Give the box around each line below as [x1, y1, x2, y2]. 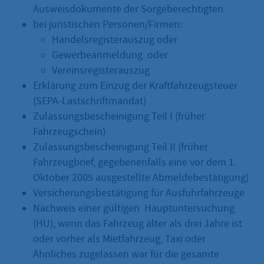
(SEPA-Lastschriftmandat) [33, 94, 146, 108]
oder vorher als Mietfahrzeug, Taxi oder [33, 232, 206, 246]
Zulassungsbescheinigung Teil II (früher [33, 140, 208, 154]
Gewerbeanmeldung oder [52, 48, 168, 62]
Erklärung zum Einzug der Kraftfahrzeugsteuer [33, 78, 237, 93]
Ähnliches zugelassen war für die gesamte [33, 247, 219, 261]
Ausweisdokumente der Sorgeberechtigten [33, 2, 223, 16]
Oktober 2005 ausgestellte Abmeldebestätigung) [33, 170, 249, 184]
